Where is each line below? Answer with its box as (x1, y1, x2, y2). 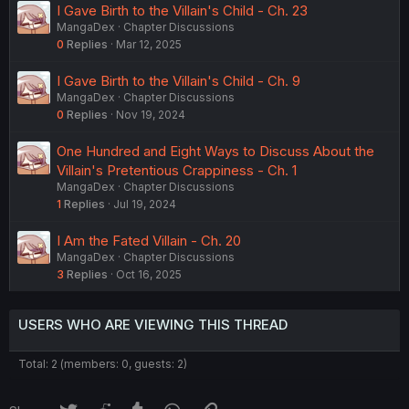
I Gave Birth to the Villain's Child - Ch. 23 (57, 2, 308, 20)
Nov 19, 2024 (116, 108, 185, 122)
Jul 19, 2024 (113, 197, 176, 212)
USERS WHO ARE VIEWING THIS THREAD (18, 316, 288, 334)
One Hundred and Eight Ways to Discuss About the (57, 142, 374, 161)
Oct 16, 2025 (116, 267, 182, 282)
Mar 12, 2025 (116, 37, 182, 52)
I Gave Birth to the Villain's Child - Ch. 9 (57, 72, 300, 90)
